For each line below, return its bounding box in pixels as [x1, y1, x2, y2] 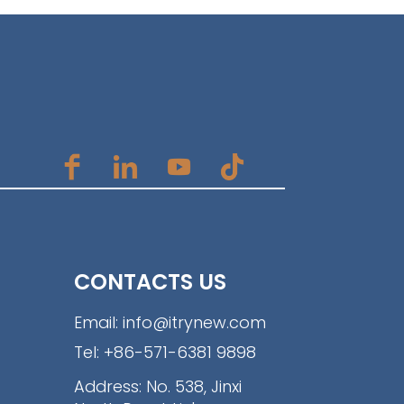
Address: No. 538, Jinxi [73, 374, 242, 398]
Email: [73, 311, 123, 335]
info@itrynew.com [122, 311, 266, 335]
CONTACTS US [73, 267, 226, 298]
